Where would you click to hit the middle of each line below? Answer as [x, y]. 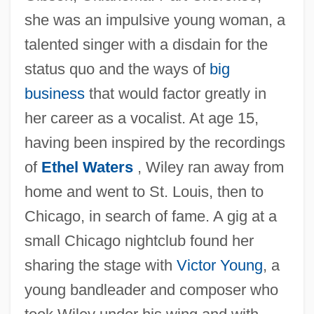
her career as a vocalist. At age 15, [141, 118]
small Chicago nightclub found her [139, 240]
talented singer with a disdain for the [146, 44]
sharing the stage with [100, 265]
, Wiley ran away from [208, 167]
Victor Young [219, 265]
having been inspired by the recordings [155, 142]
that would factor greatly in [175, 93]
